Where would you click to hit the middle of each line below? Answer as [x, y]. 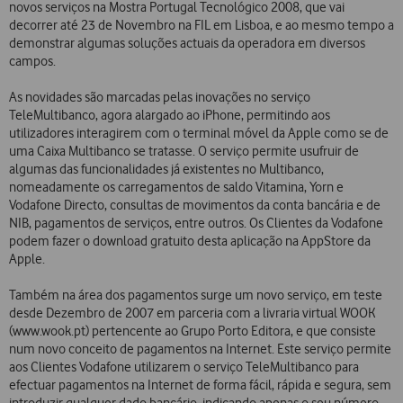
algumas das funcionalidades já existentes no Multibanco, [166, 170]
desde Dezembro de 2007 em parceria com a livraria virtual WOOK [193, 313]
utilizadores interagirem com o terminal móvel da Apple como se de [199, 134]
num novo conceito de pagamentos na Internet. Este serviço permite [200, 349]
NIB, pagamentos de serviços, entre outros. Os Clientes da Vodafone [196, 224]
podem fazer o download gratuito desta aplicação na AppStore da [190, 242]
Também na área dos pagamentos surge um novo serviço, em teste [196, 296]
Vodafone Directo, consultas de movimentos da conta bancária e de [195, 206]
